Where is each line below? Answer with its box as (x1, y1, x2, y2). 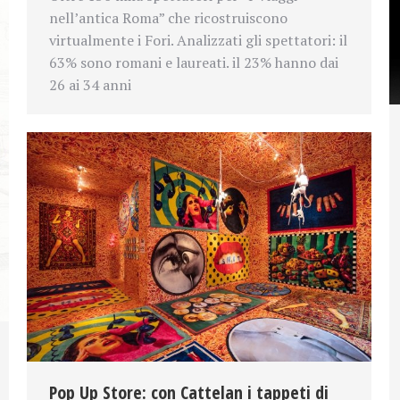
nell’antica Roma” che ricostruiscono (49, 7, 287, 28)
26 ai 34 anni (49, 74, 131, 95)
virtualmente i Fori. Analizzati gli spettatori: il (49, 29, 347, 50)
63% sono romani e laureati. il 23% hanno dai (49, 52, 338, 72)
